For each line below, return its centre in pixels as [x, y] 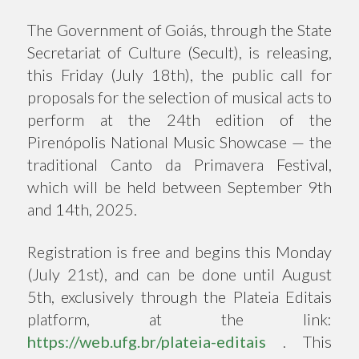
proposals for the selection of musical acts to [179, 97]
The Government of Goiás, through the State [179, 30]
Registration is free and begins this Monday [179, 252]
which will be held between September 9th [179, 187]
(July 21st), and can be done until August [179, 274]
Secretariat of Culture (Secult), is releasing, [179, 52]
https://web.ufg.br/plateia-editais [147, 341]
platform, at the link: [179, 319]
